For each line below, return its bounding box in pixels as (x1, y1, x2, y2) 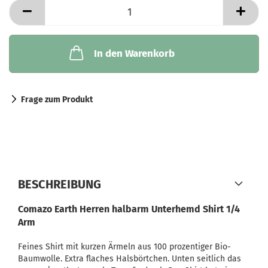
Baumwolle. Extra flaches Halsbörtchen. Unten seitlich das (18, 254, 241, 264)
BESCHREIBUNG (18, 177, 101, 191)
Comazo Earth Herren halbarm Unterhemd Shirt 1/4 (18, 203, 240, 215)
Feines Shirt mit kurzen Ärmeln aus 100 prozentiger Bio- (18, 242, 231, 252)
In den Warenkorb (93, 47, 175, 60)
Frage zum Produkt (21, 95, 93, 105)
